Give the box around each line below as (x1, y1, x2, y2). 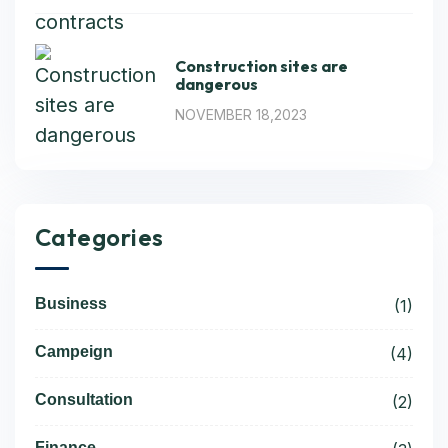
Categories (35, 222, 164, 252)
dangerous (175, 74, 258, 94)
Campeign (35, 343, 113, 360)
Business (35, 295, 107, 312)
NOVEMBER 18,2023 (175, 106, 307, 123)
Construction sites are (175, 56, 348, 76)
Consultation (35, 391, 133, 408)
